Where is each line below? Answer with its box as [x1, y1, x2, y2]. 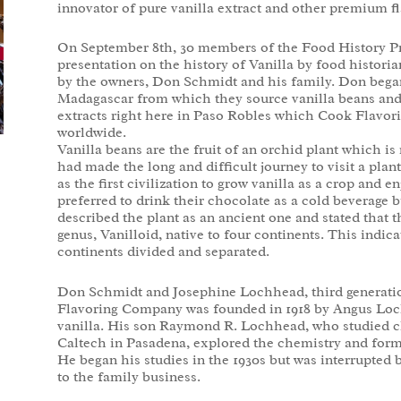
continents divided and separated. [56, 243, 269, 261]
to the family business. [56, 367, 200, 386]
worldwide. [56, 124, 126, 142]
